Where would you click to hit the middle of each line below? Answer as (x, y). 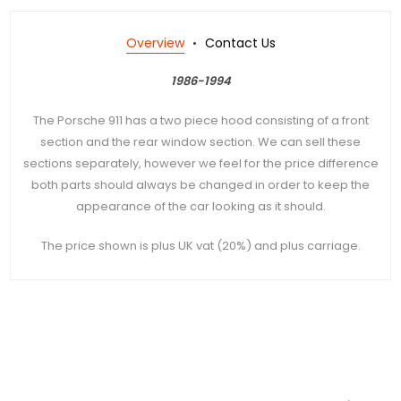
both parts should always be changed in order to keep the (200, 184)
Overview (155, 43)
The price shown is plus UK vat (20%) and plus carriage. (200, 245)
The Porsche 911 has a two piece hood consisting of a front (200, 120)
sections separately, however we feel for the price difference (200, 163)
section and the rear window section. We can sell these (200, 141)
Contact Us (240, 43)
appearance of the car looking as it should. (200, 206)
